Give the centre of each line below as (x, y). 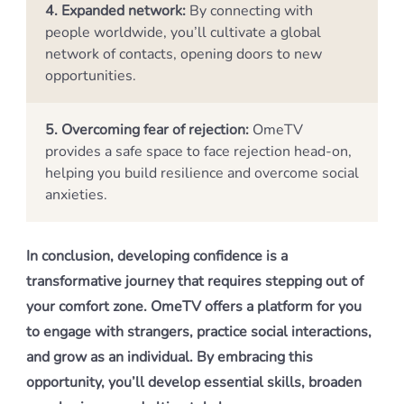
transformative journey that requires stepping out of (195, 281)
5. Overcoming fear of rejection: (147, 130)
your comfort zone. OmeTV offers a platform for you (194, 307)
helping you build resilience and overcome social (202, 173)
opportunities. (91, 76)
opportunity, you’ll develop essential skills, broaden (194, 382)
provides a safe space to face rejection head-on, (198, 151)
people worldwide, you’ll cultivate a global (183, 32)
